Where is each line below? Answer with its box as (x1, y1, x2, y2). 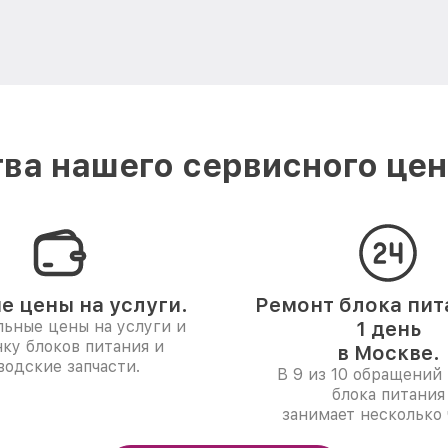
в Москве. (336, 341, 440, 365)
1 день (355, 317, 421, 341)
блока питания (331, 385, 445, 404)
